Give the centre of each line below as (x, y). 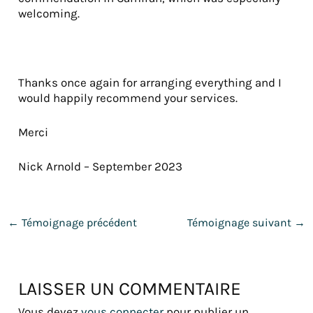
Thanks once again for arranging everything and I (150, 82)
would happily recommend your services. (128, 97)
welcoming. (49, 14)
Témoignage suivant (240, 223)
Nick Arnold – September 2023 (101, 167)
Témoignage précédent (78, 223)
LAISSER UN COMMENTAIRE (130, 289)
